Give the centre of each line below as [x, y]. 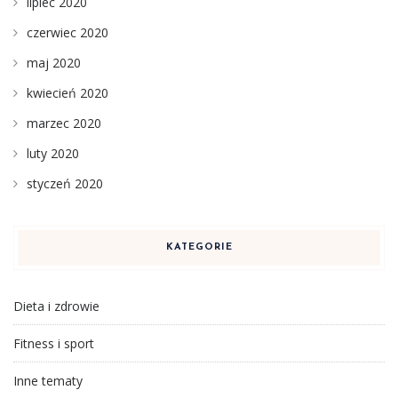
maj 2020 [54, 62]
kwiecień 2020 [68, 92]
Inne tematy [48, 380]
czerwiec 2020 [68, 32]
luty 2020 [53, 153]
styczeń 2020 [65, 183]
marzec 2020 [64, 123]
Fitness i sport [54, 343]
